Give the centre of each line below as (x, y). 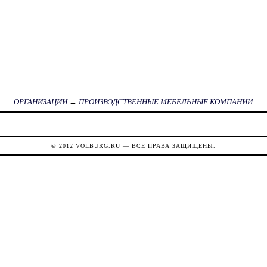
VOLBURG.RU (98, 145)
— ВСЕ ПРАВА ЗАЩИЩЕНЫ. (168, 145)
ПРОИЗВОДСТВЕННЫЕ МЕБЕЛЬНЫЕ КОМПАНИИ (166, 102)
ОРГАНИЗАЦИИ (41, 102)
